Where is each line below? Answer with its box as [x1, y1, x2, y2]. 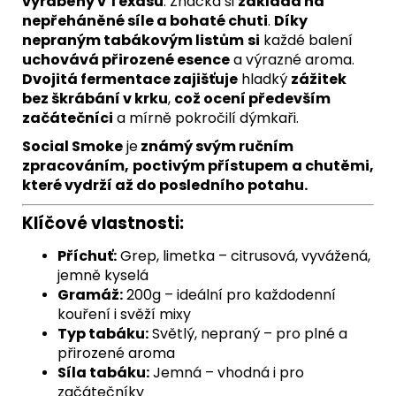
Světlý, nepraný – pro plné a [148, 324, 347, 345]
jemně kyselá [57, 265, 148, 286]
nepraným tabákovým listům [22, 30, 244, 51]
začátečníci [22, 108, 113, 129]
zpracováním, [22, 156, 129, 177]
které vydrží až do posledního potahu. [22, 175, 308, 196]
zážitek [291, 69, 346, 90]
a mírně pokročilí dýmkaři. [113, 108, 299, 129]
